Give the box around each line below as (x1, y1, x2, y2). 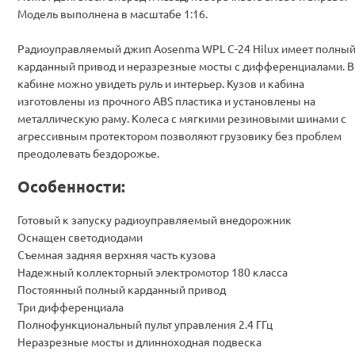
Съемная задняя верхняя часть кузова (17, 246, 216, 261)
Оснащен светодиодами (17, 229, 143, 244)
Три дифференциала (17, 299, 124, 314)
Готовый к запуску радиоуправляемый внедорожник (17, 212, 292, 227)
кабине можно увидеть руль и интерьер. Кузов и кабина (17, 75, 304, 90)
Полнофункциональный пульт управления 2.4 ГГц (17, 316, 273, 331)
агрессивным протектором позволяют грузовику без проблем (17, 128, 342, 143)
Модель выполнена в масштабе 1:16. (17, 6, 208, 21)
